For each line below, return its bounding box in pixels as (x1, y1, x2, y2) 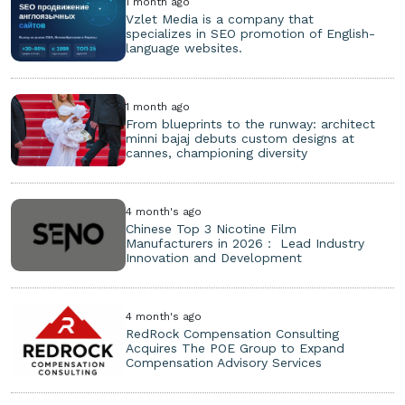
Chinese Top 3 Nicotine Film (126, 221, 297, 236)
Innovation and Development (126, 250, 303, 265)
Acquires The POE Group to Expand (126, 340, 345, 355)
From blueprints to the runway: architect (126, 116, 376, 131)
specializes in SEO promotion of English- (126, 25, 376, 41)
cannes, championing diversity (126, 145, 308, 160)
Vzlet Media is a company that (126, 11, 315, 26)
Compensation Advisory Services (126, 354, 323, 370)
